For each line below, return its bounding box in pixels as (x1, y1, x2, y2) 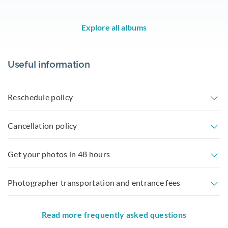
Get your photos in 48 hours (8, 149, 110, 159)
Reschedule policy (8, 92, 73, 102)
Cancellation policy (8, 120, 77, 130)
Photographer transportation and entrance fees (8, 177, 181, 187)
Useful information (8, 60, 90, 70)
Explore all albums (81, 22, 147, 32)
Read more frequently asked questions (41, 209, 187, 219)
